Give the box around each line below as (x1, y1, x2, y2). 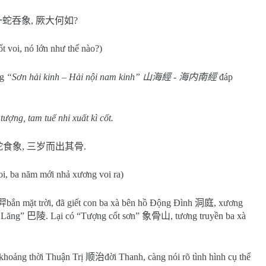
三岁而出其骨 (27, 141, 84, 151)
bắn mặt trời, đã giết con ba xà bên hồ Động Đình (7, 198, 195, 208)
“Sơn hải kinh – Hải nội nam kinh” (7, 72, 142, 82)
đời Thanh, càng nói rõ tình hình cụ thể (104, 252, 251, 262)
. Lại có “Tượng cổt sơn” (46, 211, 142, 221)
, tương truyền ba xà (170, 211, 246, 221)
